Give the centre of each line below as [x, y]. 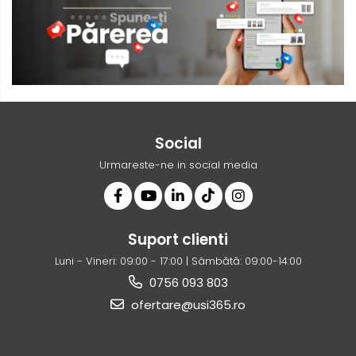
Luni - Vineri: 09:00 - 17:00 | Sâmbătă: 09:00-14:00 [178, 261]
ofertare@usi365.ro [187, 304]
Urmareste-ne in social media [178, 164]
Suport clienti [178, 239]
